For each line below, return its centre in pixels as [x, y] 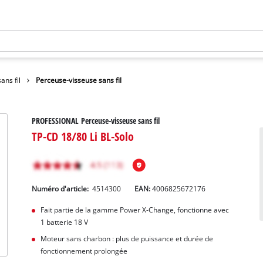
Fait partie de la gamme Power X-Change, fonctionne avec [134, 210]
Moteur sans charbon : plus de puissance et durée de [127, 239]
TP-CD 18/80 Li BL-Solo [83, 136]
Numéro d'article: [61, 189]
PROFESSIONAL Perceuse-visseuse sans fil [96, 121]
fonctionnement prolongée [84, 251]
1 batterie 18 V [64, 222]
